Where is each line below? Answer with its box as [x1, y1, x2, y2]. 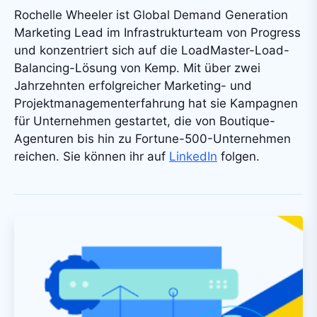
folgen [217, 149, 256, 163]
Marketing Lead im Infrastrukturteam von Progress [14, 25, 301, 40]
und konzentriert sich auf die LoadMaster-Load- [14, 42, 289, 57]
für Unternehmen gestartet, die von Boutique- [14, 113, 275, 128]
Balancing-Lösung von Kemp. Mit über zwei [14, 60, 260, 75]
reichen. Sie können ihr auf [14, 149, 169, 163]
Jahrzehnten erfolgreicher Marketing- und [14, 78, 252, 93]
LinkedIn [169, 149, 217, 163]
